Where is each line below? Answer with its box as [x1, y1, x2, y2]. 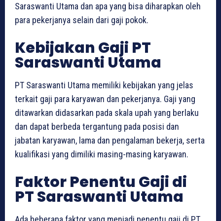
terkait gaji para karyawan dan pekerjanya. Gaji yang [15, 94, 195, 105]
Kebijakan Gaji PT [15, 37, 151, 59]
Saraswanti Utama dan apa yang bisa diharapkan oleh [15, 1, 201, 12]
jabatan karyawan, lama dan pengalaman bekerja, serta [15, 135, 205, 146]
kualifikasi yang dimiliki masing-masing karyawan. [15, 149, 188, 160]
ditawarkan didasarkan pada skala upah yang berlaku [15, 108, 199, 118]
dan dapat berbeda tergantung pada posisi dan [15, 121, 179, 132]
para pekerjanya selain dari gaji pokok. [15, 15, 148, 26]
